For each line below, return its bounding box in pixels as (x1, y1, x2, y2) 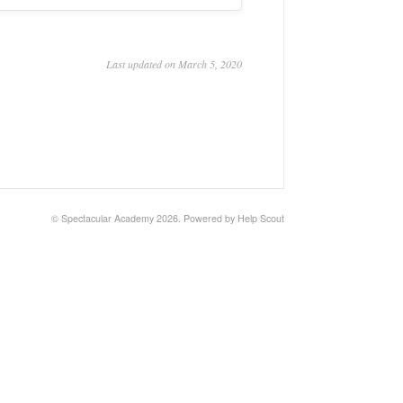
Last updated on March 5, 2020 (106, 57, 242, 71)
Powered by (184, 211, 237, 225)
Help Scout (237, 211, 284, 225)
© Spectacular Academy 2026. (51, 211, 184, 225)
